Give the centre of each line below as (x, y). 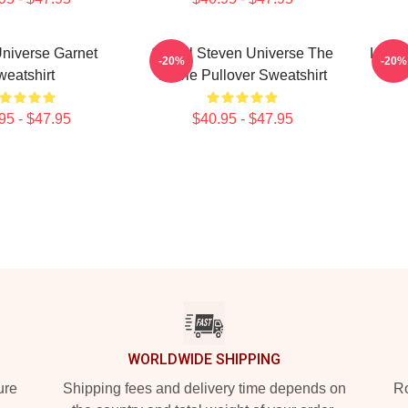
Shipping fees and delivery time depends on (204, 388)
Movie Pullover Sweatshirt (242, 75)
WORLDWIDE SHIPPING (204, 359)
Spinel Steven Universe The (242, 53)
